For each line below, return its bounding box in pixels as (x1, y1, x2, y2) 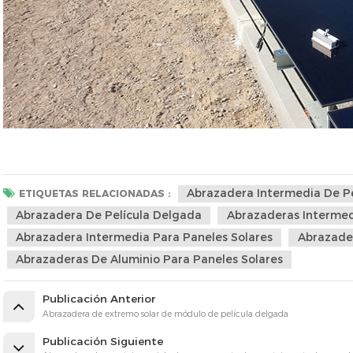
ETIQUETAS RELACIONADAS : (18, 188, 171, 200)
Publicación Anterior (42, 292, 155, 305)
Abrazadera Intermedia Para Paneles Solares (16, 229, 273, 244)
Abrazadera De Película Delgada (16, 208, 203, 223)
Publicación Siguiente (42, 334, 163, 347)
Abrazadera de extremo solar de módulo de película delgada (42, 308, 288, 319)
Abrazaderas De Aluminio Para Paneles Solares (16, 251, 284, 266)
